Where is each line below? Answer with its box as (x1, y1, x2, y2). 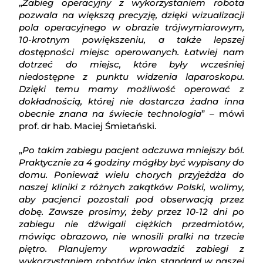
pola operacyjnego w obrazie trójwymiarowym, (19, 22, 244, 33)
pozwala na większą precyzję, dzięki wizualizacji (19, 9, 244, 21)
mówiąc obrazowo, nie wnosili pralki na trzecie (19, 231, 244, 242)
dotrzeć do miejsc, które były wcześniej (19, 59, 244, 70)
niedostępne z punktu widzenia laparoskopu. (19, 71, 244, 83)
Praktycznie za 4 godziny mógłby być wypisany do (19, 157, 244, 168)
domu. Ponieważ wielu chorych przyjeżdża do (19, 169, 244, 181)
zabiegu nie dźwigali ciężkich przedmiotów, (19, 218, 244, 230)
